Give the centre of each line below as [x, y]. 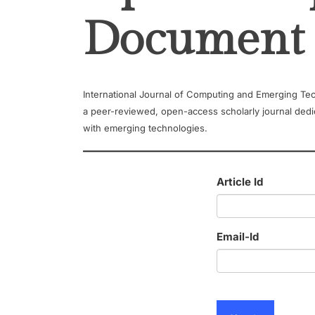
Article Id [239, 181]
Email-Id [237, 236]
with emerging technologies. [145, 128]
